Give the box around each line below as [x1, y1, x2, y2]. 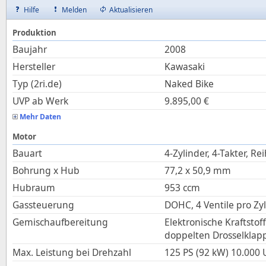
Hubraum [12, 181, 55, 194]
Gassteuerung [12, 198, 74, 211]
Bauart [12, 147, 42, 160]
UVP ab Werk [12, 94, 68, 107]
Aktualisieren [109, 5, 153, 15]
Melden [62, 5, 87, 15]
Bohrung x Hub [12, 164, 80, 177]
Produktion [12, 27, 56, 38]
